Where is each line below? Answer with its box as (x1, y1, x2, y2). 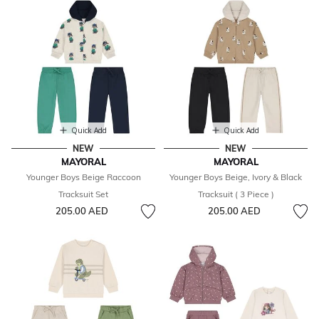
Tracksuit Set (58, 189, 108, 200)
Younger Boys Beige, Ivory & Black (169, 172, 302, 183)
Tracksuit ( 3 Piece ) (197, 189, 274, 200)
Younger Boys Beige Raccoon (26, 172, 141, 183)
